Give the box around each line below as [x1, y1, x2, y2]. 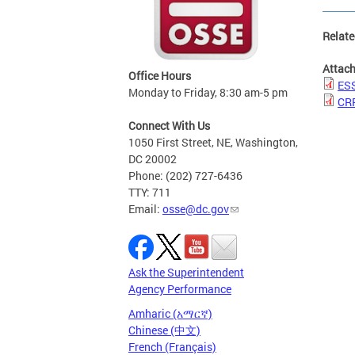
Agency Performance [128, 281, 231, 296]
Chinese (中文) [128, 323, 200, 338]
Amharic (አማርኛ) [128, 306, 212, 321]
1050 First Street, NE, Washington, [128, 135, 298, 150]
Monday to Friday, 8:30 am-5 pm [128, 85, 288, 100]
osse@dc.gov [162, 201, 229, 216]
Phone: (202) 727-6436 [128, 168, 242, 183]
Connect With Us [128, 118, 210, 133]
